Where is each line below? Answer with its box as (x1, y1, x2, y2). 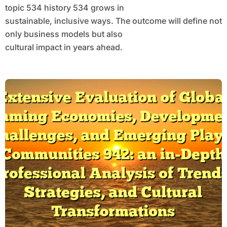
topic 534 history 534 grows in (5, 3, 124, 13)
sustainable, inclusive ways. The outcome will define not (5, 16, 222, 26)
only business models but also (5, 29, 123, 40)
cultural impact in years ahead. (5, 42, 123, 53)
